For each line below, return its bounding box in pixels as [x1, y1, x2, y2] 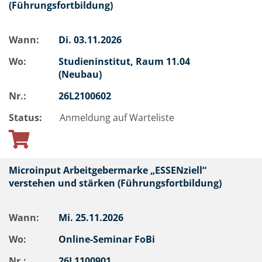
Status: [9, 111, 42, 124]
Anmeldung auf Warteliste [60, 111, 174, 124]
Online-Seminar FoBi [58, 233, 157, 246]
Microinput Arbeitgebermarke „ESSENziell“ [9, 164, 206, 177]
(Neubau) [58, 68, 104, 81]
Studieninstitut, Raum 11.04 [58, 55, 190, 68]
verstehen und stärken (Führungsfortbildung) [9, 177, 222, 189]
